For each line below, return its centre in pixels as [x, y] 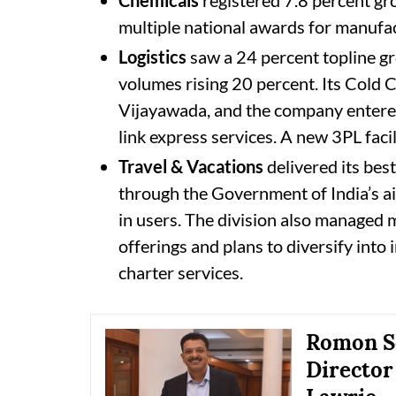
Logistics [152, 56]
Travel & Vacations [191, 166]
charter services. [181, 272]
